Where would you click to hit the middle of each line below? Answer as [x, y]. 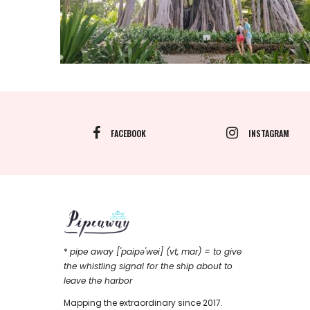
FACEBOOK [128, 133]
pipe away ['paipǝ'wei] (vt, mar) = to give [156, 252]
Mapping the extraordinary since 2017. [143, 302]
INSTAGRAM [268, 133]
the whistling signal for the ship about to [148, 266]
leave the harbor [98, 281]
